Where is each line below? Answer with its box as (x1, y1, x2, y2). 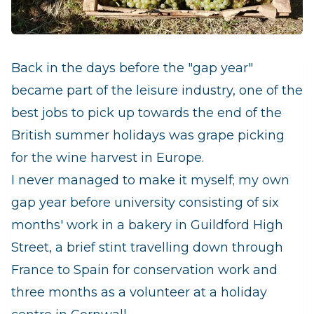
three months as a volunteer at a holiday (11, 285, 267, 300)
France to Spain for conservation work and (11, 262, 278, 278)
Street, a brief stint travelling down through (11, 240, 283, 255)
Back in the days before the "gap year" (11, 60, 253, 76)
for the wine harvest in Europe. (11, 150, 204, 165)
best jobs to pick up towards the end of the (11, 105, 282, 121)
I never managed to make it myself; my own (11, 172, 289, 188)
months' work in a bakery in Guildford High (11, 217, 283, 233)
